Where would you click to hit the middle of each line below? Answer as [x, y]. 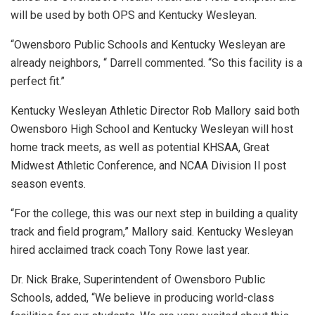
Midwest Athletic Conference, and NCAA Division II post [148, 166]
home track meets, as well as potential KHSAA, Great [140, 148]
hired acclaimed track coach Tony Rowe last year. [130, 250]
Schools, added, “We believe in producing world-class [142, 298]
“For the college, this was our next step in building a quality [154, 214]
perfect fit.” [38, 82]
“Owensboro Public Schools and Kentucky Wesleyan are [148, 45]
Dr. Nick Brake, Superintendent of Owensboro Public [138, 280]
